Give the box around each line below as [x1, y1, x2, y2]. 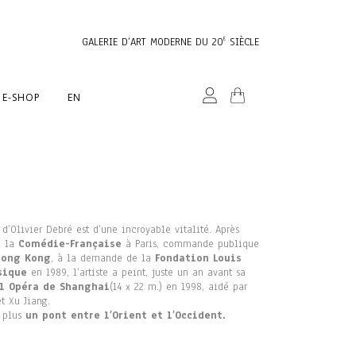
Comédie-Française [18, 237, 122, 251]
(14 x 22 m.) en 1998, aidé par [110, 280, 247, 294]
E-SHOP [2, 91, 41, 104]
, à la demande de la [51, 251, 155, 265]
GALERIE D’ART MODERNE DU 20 [82, 35, 223, 49]
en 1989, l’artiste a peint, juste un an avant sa [27, 265, 246, 280]
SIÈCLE [226, 35, 259, 49]
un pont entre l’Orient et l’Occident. [25, 308, 226, 323]
